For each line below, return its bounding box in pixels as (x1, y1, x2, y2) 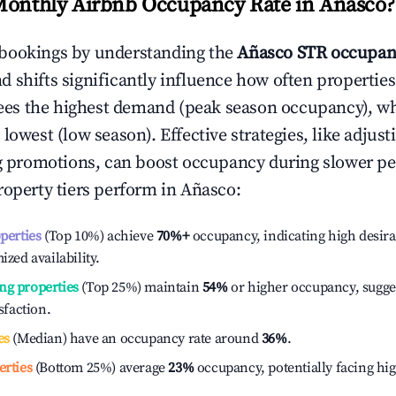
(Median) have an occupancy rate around (9, 330, 262, 347)
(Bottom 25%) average (32, 359, 165, 377)
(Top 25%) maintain (78, 278, 200, 296)
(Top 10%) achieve (41, 227, 154, 245)
